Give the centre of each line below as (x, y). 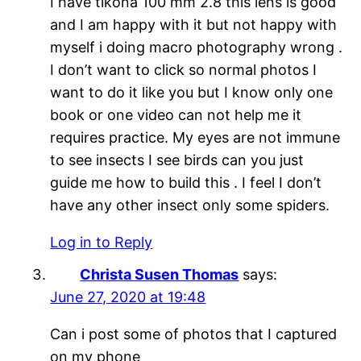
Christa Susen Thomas (160, 274)
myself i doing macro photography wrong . (197, 47)
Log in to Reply (102, 242)
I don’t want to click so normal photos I (184, 69)
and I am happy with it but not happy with (194, 24)
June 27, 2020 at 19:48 (128, 297)
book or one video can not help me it (176, 114)
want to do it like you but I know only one (192, 92)
